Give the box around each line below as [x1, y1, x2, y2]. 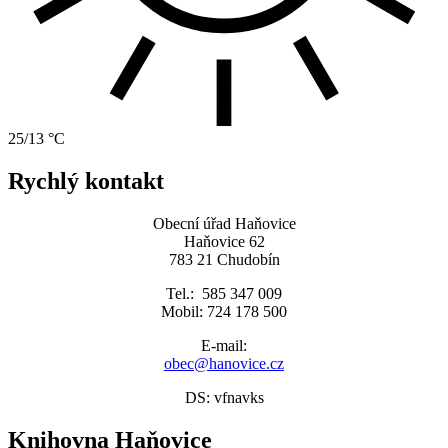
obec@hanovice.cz [164, 355, 284, 373]
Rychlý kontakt [8, 168, 164, 195]
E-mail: [201, 337, 247, 355]
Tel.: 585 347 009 [166, 285, 282, 303]
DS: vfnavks [184, 389, 264, 407]
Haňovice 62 [183, 233, 265, 251]
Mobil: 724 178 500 [161, 303, 287, 321]
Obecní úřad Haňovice [152, 215, 296, 233]
